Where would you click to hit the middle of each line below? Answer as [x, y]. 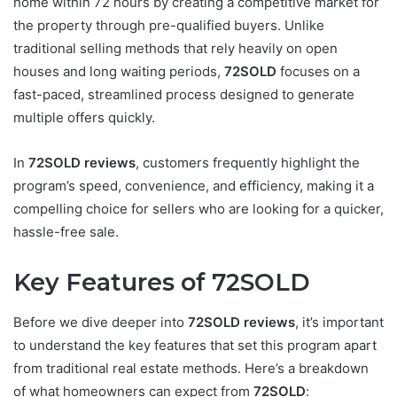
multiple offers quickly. [84, 118]
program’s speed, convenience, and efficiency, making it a [194, 186]
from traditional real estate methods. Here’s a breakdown [191, 368]
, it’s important [339, 322]
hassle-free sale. [66, 232]
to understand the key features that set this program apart [195, 345]
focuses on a [318, 72]
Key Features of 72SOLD [162, 283]
